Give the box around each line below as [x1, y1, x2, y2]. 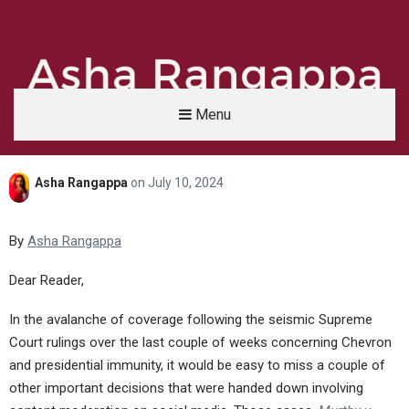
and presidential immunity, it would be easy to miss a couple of [9, 357, 385, 374]
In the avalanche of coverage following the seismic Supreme [9, 311, 372, 329]
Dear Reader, [9, 272, 84, 289]
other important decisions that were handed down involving [9, 380, 363, 397]
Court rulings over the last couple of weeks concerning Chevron [9, 334, 392, 351]
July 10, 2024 [148, 175, 224, 191]
